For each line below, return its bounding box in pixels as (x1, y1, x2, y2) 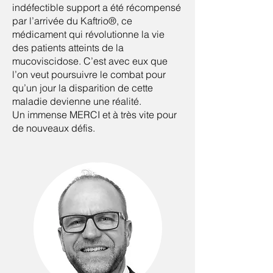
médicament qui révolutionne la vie (12, 28, 165, 40)
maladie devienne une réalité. (12, 95, 141, 107)
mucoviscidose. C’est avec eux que (12, 55, 168, 67)
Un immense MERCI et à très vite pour (12, 108, 177, 121)
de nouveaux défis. (12, 122, 95, 134)
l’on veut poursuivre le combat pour (12, 68, 166, 80)
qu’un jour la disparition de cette (12, 82, 153, 94)
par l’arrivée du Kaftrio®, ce (12, 15, 132, 27)
